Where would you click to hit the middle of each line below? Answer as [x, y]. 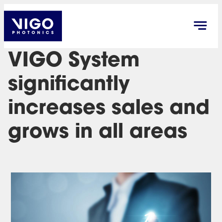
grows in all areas [98, 133]
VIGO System [74, 61]
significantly [69, 85]
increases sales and [109, 109]
